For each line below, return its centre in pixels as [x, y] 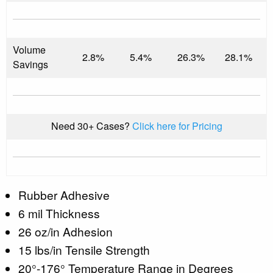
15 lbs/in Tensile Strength [84, 249]
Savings [30, 64]
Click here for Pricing [177, 126]
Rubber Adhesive [64, 194]
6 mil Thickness [59, 213]
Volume [29, 49]
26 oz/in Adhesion [66, 231]
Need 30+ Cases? [91, 126]
